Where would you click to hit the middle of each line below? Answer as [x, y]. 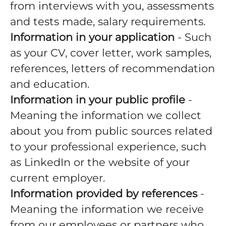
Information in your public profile [98, 100]
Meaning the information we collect [106, 115]
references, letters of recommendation [112, 68]
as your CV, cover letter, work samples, [111, 53]
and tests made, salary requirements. [108, 21]
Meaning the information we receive [107, 209]
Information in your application [92, 37]
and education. [50, 84]
